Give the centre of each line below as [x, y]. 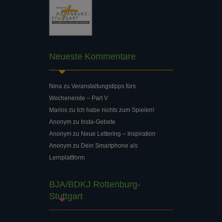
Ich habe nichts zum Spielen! [115, 110]
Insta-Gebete [98, 122]
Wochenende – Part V [79, 98]
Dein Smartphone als [109, 145]
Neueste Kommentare [92, 56]
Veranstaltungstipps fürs [104, 86]
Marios [58, 110]
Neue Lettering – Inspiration [118, 134]
